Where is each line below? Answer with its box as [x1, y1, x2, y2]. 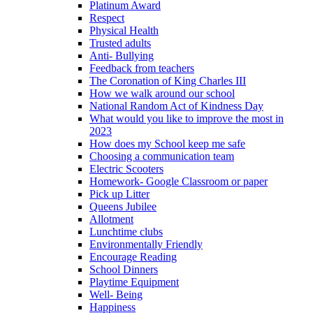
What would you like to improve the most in [89, 112, 284, 124]
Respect [89, 11, 124, 24]
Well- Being [89, 288, 143, 300]
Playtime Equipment [89, 275, 179, 288]
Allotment [89, 212, 133, 225]
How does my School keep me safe [89, 137, 245, 150]
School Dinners [89, 263, 158, 275]
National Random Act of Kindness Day [89, 99, 263, 112]
